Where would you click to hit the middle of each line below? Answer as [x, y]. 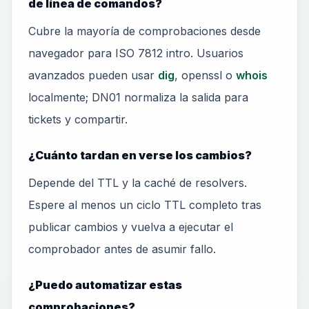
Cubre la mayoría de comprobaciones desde [144, 31]
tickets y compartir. [78, 119]
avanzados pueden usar [93, 75]
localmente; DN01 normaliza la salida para [138, 97]
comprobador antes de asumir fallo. [122, 249]
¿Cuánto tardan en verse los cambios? [140, 155]
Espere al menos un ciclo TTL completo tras [145, 205]
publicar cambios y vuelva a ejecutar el [131, 227]
